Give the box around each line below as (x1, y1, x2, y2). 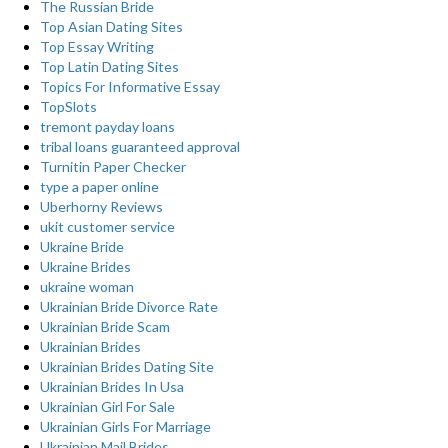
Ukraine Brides (40, 258, 131, 275)
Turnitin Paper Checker (40, 158, 186, 175)
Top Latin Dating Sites (40, 58, 179, 75)
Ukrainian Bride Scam (40, 318, 170, 335)
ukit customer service (40, 218, 175, 235)
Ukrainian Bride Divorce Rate (40, 298, 218, 315)
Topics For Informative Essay (40, 78, 220, 95)
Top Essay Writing (40, 38, 154, 55)
